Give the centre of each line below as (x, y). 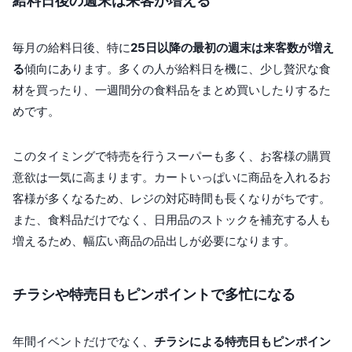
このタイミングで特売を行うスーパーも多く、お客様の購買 (172, 156)
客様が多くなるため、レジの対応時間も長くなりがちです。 (172, 199)
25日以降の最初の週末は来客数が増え (232, 48)
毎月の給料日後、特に (71, 48)
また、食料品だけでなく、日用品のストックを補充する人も (172, 220)
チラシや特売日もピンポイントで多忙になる (154, 295)
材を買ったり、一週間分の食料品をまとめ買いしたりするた (172, 90)
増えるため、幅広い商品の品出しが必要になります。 (154, 241)
